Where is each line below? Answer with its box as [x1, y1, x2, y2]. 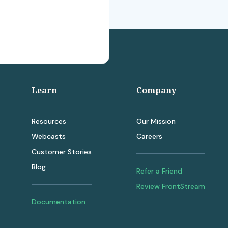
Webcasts [32, 132, 66, 141]
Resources [32, 117, 67, 126]
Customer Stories [32, 147, 92, 157]
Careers [136, 132, 162, 141]
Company [136, 84, 176, 96]
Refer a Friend [136, 166, 182, 176]
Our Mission [136, 117, 176, 126]
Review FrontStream [136, 182, 205, 191]
